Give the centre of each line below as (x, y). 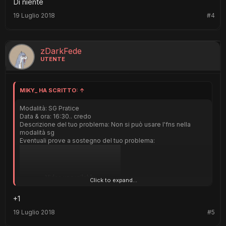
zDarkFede (61, 51)
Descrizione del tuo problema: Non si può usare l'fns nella (105, 125)
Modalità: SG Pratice (49, 108)
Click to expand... (113, 180)
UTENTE (53, 59)
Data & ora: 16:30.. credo (55, 117)
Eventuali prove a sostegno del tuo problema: (87, 141)
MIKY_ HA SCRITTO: (50, 91)
